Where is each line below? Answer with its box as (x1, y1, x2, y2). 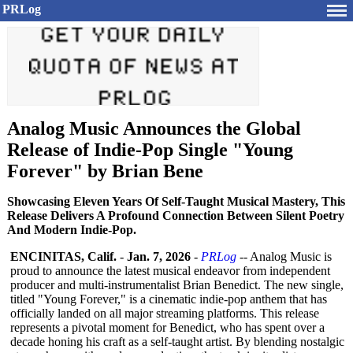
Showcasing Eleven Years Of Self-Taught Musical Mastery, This (7, 195, 345, 208)
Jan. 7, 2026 (127, 250, 191, 263)
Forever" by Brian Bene (7, 161, 203, 181)
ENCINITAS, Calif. (10, 250, 117, 263)
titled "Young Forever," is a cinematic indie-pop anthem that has (10, 292, 327, 306)
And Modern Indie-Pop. (7, 223, 136, 236)
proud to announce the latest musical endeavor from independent (10, 264, 330, 277)
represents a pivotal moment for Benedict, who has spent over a (10, 321, 325, 334)
